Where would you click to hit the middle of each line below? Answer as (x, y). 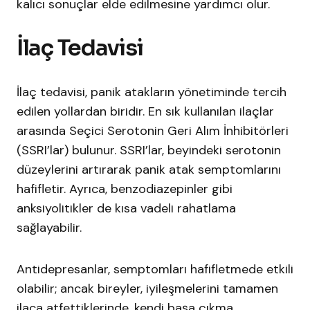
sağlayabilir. (51, 228)
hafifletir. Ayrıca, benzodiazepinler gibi (125, 189)
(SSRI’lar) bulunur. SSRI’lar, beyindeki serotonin (149, 151)
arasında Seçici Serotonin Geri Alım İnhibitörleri (153, 131)
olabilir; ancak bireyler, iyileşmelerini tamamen (147, 289)
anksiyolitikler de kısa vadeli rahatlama (126, 209)
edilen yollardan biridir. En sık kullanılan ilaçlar (145, 112)
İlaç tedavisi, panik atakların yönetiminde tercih (152, 92)
